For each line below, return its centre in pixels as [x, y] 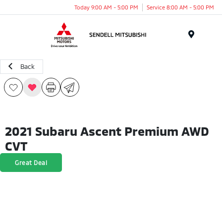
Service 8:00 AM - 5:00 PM [180, 7]
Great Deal [31, 163]
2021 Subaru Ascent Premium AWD [107, 131]
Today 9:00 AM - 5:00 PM [106, 7]
